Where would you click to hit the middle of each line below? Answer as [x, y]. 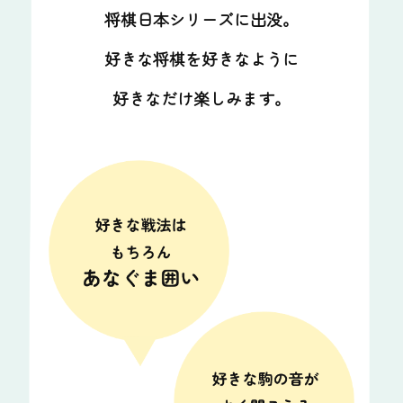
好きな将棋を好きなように [201, 58]
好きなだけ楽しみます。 [201, 98]
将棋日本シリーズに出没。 [201, 18]
